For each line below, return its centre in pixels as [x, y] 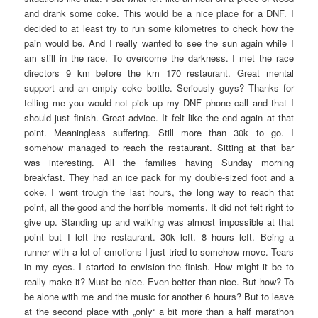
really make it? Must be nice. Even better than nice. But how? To [159, 281]
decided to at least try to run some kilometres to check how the [159, 28]
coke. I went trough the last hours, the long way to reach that [159, 192]
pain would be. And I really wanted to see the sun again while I [159, 43]
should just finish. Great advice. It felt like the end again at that [159, 117]
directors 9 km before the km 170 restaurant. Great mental [159, 72]
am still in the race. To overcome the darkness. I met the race [159, 57]
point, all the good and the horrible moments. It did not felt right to [159, 207]
